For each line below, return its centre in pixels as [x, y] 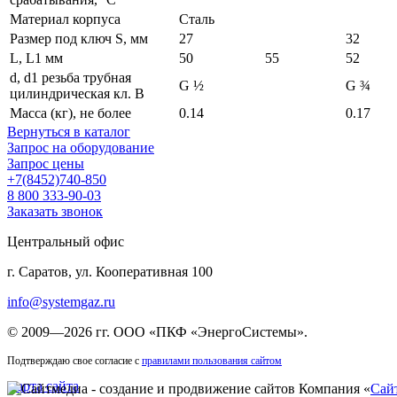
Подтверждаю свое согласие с [74, 361]
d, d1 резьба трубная [70, 78]
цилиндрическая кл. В [77, 93]
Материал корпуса [65, 19]
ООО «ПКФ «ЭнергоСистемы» [209, 332]
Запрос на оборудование [81, 148]
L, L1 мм [36, 58]
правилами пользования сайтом [212, 361]
